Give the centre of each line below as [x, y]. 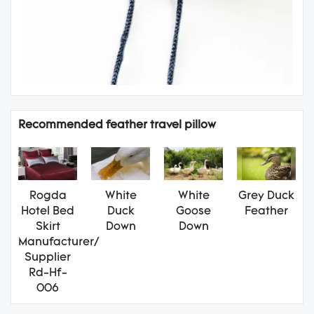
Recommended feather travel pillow [117, 125]
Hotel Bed [48, 212]
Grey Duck [266, 197]
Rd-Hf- [48, 274]
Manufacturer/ [59, 243]
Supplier [48, 258]
